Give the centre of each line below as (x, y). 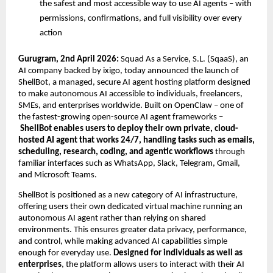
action (51, 34)
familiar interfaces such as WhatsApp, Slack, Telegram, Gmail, (129, 164)
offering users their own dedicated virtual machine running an (130, 207)
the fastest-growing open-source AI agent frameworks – (121, 118)
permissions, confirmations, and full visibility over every (141, 19)
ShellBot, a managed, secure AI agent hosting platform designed (134, 83)
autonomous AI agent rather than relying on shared (112, 218)
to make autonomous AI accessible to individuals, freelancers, (130, 94)
